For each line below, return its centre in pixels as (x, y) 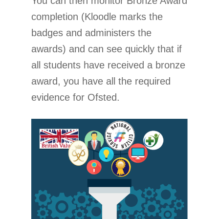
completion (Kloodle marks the (97, 16)
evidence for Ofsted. (76, 97)
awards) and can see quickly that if (107, 49)
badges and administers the (91, 33)
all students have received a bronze (108, 65)
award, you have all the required (101, 81)
